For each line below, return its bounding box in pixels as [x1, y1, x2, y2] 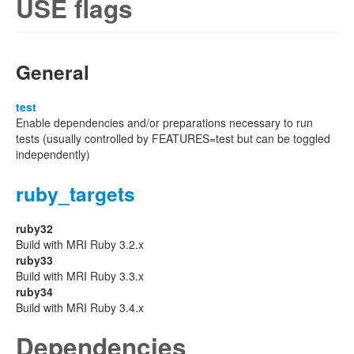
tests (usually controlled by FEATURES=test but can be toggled [16, 130, 330, 146]
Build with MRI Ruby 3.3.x [16, 268, 144, 284]
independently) [16, 146, 90, 162]
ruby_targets [16, 179, 135, 208]
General [16, 58, 89, 86]
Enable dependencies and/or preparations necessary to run [16, 115, 313, 130]
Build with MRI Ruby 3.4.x [16, 299, 144, 315]
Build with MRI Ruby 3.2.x [16, 236, 144, 252]
